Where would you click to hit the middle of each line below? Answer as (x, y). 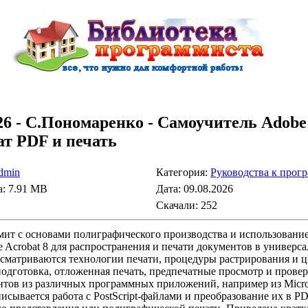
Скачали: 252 (187, 205)
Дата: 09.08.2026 (195, 188)
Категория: (183, 172)
